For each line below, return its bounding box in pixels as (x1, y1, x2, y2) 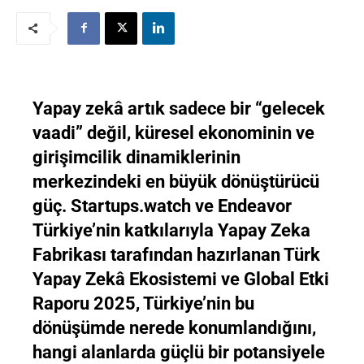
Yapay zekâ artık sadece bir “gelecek (32, 97, 325, 119)
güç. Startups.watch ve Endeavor (32, 195, 292, 216)
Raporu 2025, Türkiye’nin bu (32, 292, 254, 314)
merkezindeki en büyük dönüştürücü (32, 171, 319, 192)
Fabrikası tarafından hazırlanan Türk (32, 244, 320, 265)
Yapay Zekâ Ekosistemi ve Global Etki (32, 268, 329, 289)
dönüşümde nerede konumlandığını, (32, 317, 316, 338)
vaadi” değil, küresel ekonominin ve (32, 122, 314, 143)
